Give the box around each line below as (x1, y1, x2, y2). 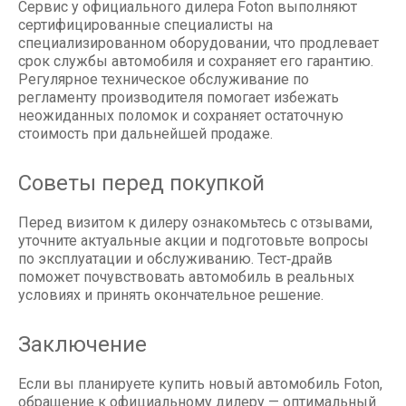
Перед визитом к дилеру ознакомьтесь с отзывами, (18, 214, 372, 232)
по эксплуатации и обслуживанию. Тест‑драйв (18, 250, 333, 268)
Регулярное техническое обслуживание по (18, 71, 309, 89)
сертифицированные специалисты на (18, 16, 273, 34)
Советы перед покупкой (18, 170, 265, 197)
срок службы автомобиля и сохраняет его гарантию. (18, 53, 373, 71)
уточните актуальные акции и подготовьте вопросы (18, 232, 369, 250)
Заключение (18, 332, 147, 358)
